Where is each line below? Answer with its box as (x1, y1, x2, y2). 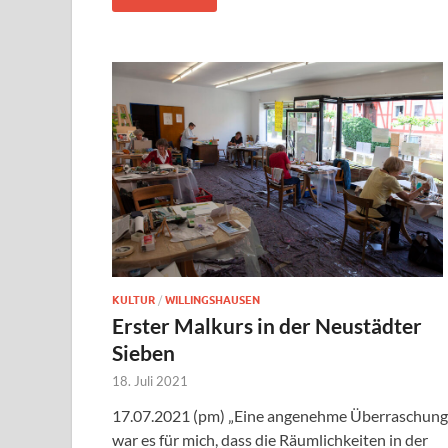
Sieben (112, 340, 175, 366)
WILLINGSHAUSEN (165, 293, 260, 308)
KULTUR (112, 293, 155, 308)
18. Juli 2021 (112, 373, 188, 390)
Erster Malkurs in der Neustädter (112, 313, 422, 339)
